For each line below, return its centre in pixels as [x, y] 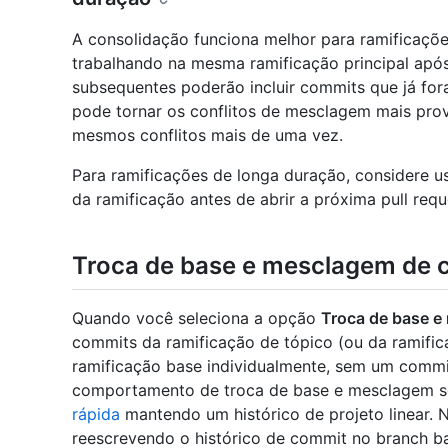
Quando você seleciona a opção [196, 317]
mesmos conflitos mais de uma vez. [207, 135]
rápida [96, 413]
